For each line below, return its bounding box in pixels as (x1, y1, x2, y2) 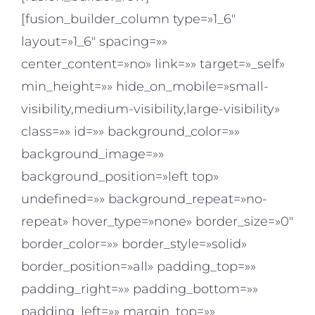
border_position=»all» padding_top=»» (21, 259, 256, 275)
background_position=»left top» (21, 169, 219, 185)
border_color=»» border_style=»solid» (21, 236, 247, 252)
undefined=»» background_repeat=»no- (21, 191, 267, 207)
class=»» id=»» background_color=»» (21, 124, 240, 140)
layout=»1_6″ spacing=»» (21, 34, 167, 50)
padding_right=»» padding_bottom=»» (21, 281, 258, 297)
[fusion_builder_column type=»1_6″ (21, 11, 236, 27)
